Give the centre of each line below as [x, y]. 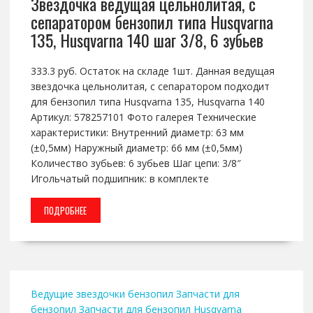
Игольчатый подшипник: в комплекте [119, 179]
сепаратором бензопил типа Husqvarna [152, 22]
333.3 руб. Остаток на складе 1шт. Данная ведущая [152, 71]
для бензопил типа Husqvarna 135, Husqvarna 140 [147, 102]
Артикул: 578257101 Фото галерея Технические [143, 117]
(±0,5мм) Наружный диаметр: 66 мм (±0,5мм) [136, 148]
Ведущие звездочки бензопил [102, 294]
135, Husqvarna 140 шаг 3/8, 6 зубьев [147, 40]
